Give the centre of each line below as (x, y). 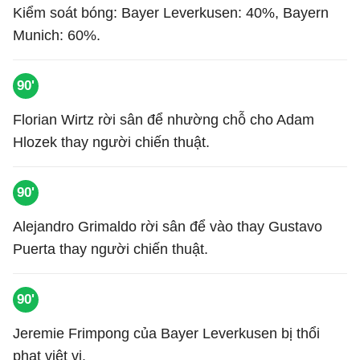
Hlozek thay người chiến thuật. (111, 142)
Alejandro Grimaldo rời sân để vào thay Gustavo (168, 227)
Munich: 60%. (57, 35)
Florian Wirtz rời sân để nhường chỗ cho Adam (164, 120)
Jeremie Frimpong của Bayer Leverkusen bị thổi (166, 333)
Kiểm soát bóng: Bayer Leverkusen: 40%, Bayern (171, 13)
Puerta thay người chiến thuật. (110, 249)
